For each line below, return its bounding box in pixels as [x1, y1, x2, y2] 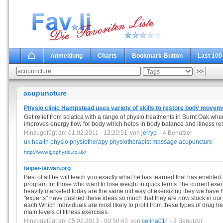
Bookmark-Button [132, 52, 183, 59]
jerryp [141, 129, 157, 136]
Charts [98, 52, 117, 59]
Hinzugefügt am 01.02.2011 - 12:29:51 [24, 129, 127, 136]
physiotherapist [110, 138, 151, 145]
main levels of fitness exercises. [24, 209, 109, 216]
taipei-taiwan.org [24, 165, 71, 172]
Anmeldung [50, 52, 83, 59]
